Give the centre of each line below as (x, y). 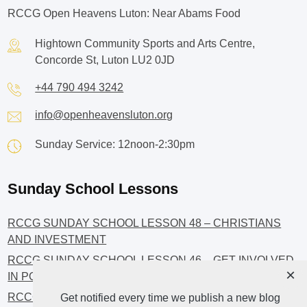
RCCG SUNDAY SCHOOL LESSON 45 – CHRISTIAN (141, 297)
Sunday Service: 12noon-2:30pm (115, 145)
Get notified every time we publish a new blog (170, 297)
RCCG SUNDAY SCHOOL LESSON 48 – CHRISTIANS (145, 223)
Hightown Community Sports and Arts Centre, (145, 44)
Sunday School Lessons (93, 189)
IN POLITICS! (41, 277)
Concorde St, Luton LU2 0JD (105, 60)
